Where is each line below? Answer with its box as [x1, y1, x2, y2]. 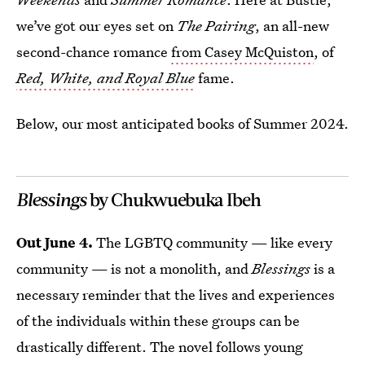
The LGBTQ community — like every [96, 233, 332, 252]
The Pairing [177, 16, 255, 35]
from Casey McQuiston [171, 42, 314, 61]
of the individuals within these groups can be [16, 311, 300, 330]
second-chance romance [16, 42, 171, 61]
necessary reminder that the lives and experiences [16, 285, 335, 304]
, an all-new [255, 16, 329, 35]
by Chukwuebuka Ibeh [86, 188, 261, 210]
